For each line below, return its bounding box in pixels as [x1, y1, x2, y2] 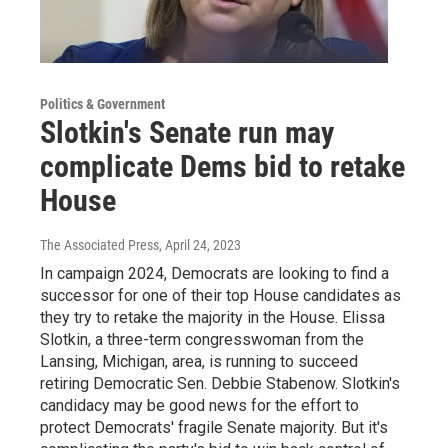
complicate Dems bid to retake [40, 148, 405, 184]
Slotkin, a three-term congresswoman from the [40, 329, 364, 349]
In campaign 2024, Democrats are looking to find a [40, 263, 389, 283]
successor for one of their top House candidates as [40, 285, 401, 305]
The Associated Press [40, 236, 159, 253]
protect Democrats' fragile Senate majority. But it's [40, 417, 388, 437]
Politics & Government [40, 95, 165, 112]
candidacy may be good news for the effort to [40, 395, 359, 415]
